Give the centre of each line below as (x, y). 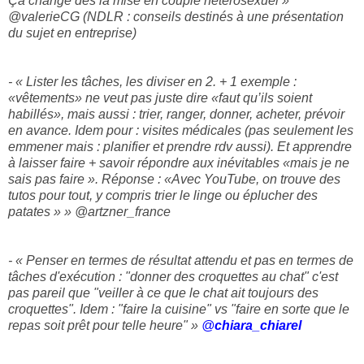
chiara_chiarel (258, 326)
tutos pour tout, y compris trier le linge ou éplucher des (163, 196)
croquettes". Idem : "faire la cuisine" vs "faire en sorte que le (179, 310)
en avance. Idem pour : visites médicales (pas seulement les (181, 131)
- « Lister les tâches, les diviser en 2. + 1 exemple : (152, 82)
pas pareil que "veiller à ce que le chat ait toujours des (163, 293)
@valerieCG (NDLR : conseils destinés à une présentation (176, 17)
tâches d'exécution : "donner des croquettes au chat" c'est (173, 277)
